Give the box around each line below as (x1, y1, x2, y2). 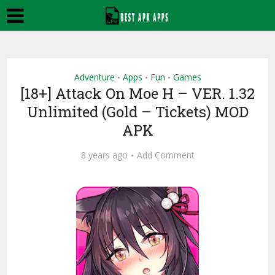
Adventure (74, 71, 115, 83)
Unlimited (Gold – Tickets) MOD (26, 102, 249, 122)
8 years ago (80, 149, 128, 161)
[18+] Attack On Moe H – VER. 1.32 (20, 83, 255, 103)
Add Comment (136, 149, 195, 161)
